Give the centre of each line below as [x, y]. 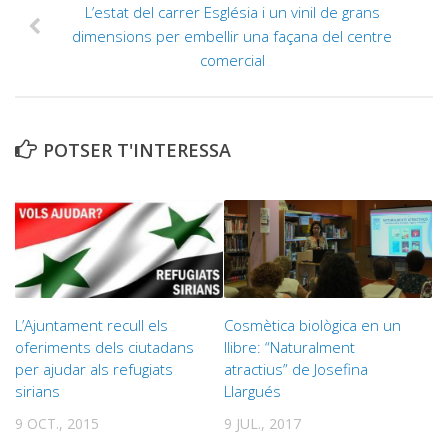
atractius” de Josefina [296, 369]
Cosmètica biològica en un [312, 325]
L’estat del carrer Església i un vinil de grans [232, 12]
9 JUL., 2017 [262, 424]
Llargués [252, 391]
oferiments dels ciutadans [104, 347]
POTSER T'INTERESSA [137, 150]
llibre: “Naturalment [289, 347]
